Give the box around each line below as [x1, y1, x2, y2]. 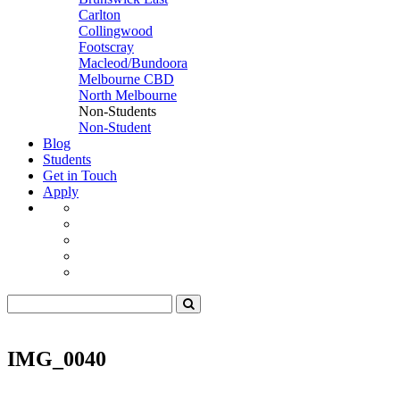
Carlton [79, 7, 121, 22]
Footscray [79, 39, 134, 54]
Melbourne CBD [79, 71, 174, 87]
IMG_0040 [7, 346, 106, 371]
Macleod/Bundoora [79, 55, 187, 71]
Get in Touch [43, 168, 117, 183]
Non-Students [79, 104, 156, 119]
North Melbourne [79, 87, 177, 103]
